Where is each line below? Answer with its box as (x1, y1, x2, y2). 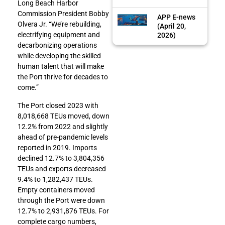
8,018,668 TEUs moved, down (18, 111, 109, 120)
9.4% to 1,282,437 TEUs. (18, 175, 93, 183)
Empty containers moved (18, 185, 95, 194)
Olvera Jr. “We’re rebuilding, (18, 20, 101, 29)
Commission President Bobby (18, 10, 109, 18)
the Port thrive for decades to (18, 73, 108, 81)
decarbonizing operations (18, 41, 97, 50)
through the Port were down (18, 196, 105, 204)
